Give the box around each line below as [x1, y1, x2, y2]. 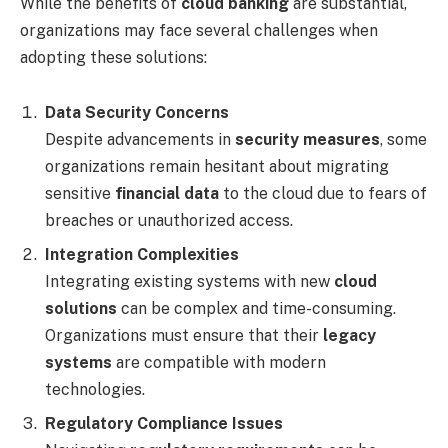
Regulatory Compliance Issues [45, 414, 283, 434]
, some [380, 130, 427, 150]
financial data [115, 184, 219, 204]
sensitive [45, 184, 115, 204]
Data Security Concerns [45, 103, 229, 123]
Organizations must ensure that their [45, 326, 323, 346]
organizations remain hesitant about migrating [45, 157, 389, 177]
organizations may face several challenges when [20, 20, 378, 40]
